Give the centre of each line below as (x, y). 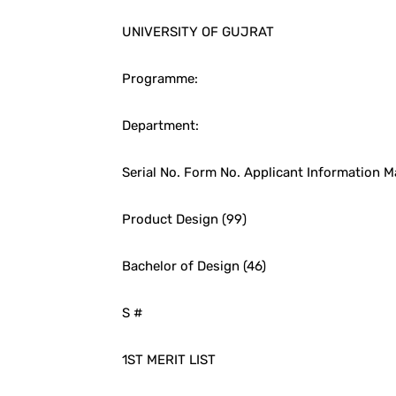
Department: (160, 125)
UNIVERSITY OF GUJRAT (198, 31)
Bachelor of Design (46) (194, 266)
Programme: (160, 78)
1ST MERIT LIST (169, 359)
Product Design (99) (184, 219)
